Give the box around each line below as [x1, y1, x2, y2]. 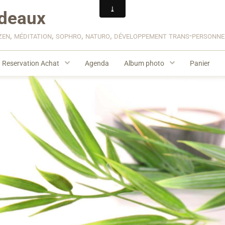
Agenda [85, 59, 109, 67]
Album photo [124, 59, 166, 67]
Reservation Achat [2, 59, 61, 67]
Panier [190, 59, 210, 67]
